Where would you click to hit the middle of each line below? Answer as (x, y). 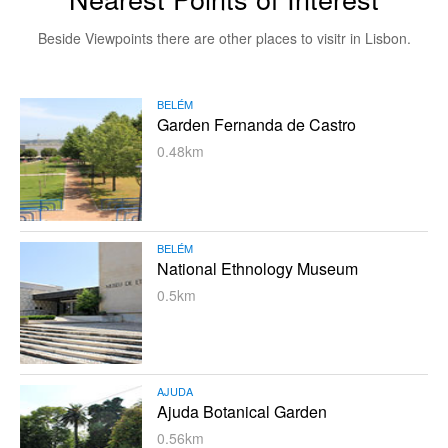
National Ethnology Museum (258, 268)
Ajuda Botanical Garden (242, 412)
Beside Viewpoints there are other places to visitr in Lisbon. (224, 38)
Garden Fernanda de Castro (257, 125)
